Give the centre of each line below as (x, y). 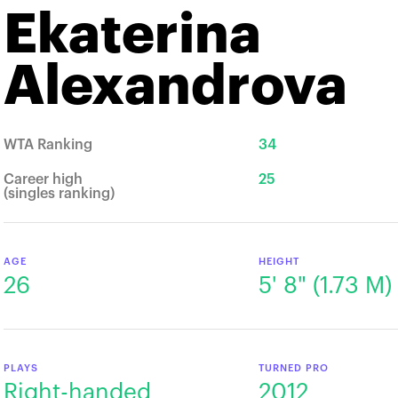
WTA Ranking (48, 145)
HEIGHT (279, 262)
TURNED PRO (293, 368)
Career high (43, 179)
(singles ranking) (59, 194)
